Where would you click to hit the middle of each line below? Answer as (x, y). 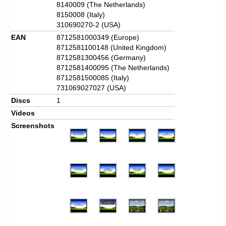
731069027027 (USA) (91, 88)
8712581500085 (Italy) (93, 77)
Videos (23, 113)
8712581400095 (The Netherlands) (113, 67)
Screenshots (33, 125)
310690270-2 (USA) (89, 24)
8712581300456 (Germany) (101, 57)
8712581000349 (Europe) (98, 37)
